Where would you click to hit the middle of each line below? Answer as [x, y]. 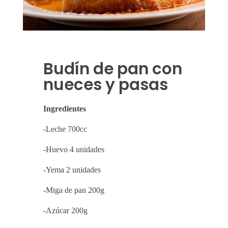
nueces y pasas [106, 84]
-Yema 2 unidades [72, 169]
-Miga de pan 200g [74, 190]
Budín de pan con [113, 68]
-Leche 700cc [65, 129]
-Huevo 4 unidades [74, 149]
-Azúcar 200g [65, 210]
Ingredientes [65, 108]
